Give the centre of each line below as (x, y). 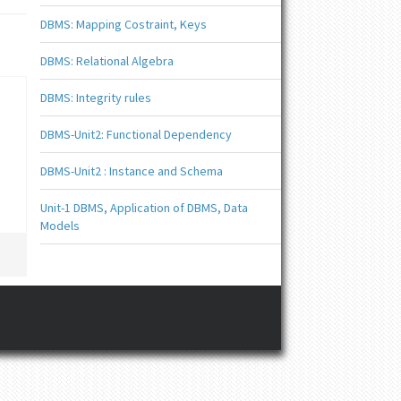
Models (60, 226)
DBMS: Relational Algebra (107, 61)
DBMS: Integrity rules (95, 98)
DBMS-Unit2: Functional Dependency (136, 134)
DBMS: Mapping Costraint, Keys (123, 24)
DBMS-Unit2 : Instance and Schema (131, 171)
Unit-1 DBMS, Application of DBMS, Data (144, 208)
